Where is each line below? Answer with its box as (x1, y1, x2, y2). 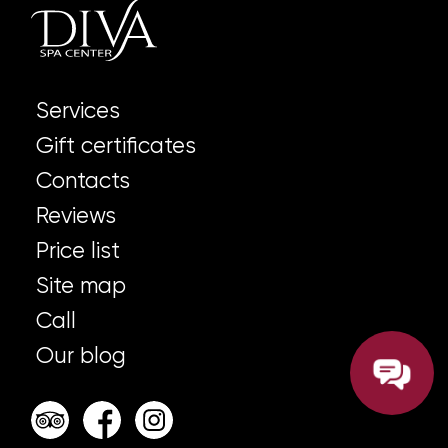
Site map (35, 272, 126, 299)
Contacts (35, 167, 130, 194)
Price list (35, 237, 120, 264)
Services (35, 97, 120, 124)
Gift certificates (35, 132, 196, 159)
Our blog (35, 342, 126, 369)
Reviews (35, 202, 116, 229)
